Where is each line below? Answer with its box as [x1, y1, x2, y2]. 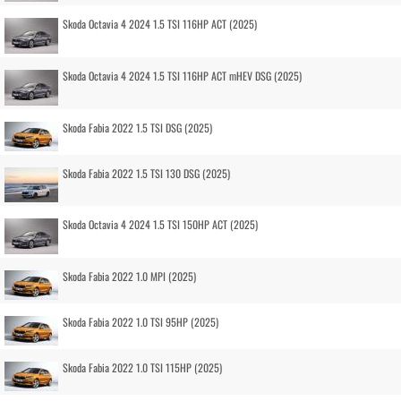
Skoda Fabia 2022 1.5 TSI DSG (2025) [63, 120, 212, 135]
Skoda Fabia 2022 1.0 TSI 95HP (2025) [63, 314, 218, 329]
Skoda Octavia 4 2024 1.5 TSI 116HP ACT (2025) [63, 16, 257, 31]
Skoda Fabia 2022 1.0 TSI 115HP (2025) [63, 360, 222, 375]
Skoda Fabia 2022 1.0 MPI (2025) [63, 269, 196, 284]
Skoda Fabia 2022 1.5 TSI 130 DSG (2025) [63, 166, 230, 181]
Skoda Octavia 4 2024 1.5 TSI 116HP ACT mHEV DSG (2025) [63, 68, 302, 83]
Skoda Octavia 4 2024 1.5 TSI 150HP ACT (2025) [63, 217, 258, 232]
